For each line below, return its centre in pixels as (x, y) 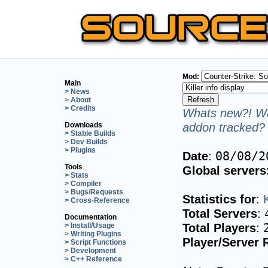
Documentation (91, 217)
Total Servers (220, 213)
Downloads (83, 125)
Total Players (219, 227)
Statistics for (219, 199)
